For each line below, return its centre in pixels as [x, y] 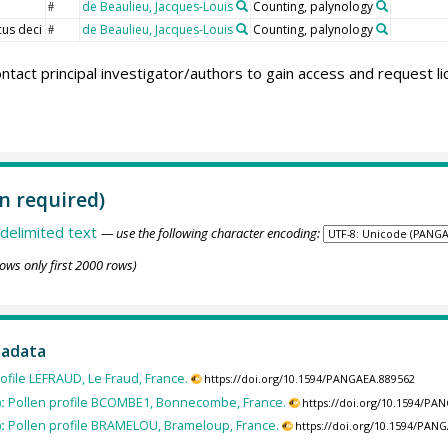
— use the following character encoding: [210, 232]
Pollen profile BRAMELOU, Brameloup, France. [143, 425]
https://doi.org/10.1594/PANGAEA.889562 [310, 379]
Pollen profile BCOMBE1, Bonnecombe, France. [146, 402]
